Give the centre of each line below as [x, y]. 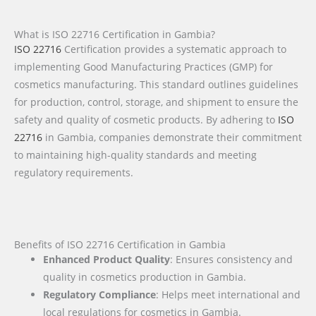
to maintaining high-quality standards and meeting [135, 155]
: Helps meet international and [229, 295]
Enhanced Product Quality [107, 260]
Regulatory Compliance [100, 295]
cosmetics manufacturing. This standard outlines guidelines [156, 85]
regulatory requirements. [74, 173]
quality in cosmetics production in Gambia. [145, 277]
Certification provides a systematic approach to [174, 49]
